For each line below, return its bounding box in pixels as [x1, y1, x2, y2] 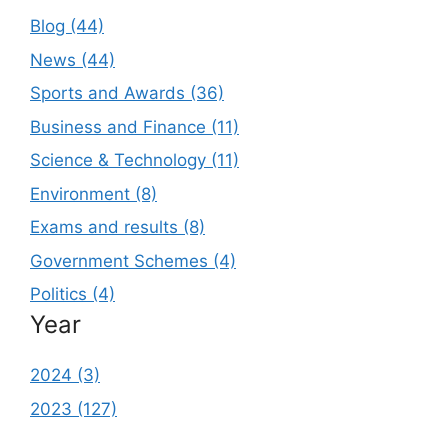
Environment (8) [30, 183, 157, 204]
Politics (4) [30, 284, 115, 305]
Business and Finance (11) [30, 116, 239, 137]
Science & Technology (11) [30, 150, 239, 171]
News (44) [30, 49, 115, 70]
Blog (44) [30, 16, 104, 37]
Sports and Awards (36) [30, 83, 224, 104]
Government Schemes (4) [30, 250, 236, 271]
